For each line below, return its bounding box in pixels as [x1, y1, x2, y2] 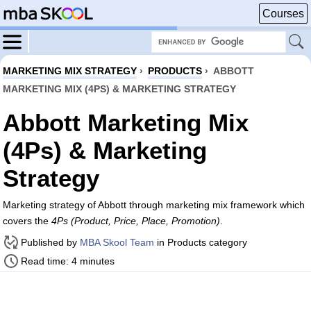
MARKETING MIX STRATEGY [3, 65, 137, 76]
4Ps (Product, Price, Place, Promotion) [51, 215, 220, 226]
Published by [21, 237, 80, 248]
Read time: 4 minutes [21, 255, 115, 267]
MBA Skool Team [80, 237, 154, 248]
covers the [3, 215, 51, 226]
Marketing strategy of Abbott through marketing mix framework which [3, 199, 305, 210]
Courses [262, 8, 304, 19]
